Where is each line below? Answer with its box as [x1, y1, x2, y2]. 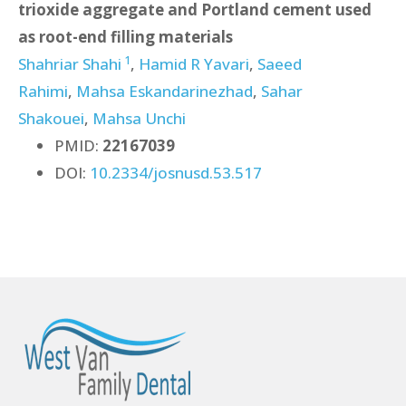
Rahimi [18, 81, 68, 101]
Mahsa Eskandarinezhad [76, 81, 253, 101]
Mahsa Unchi [92, 108, 186, 129]
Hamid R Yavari [139, 53, 249, 74]
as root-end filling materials [18, 26, 233, 47]
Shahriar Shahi [18, 53, 121, 74]
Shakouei [18, 108, 84, 129]
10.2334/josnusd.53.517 [90, 162, 262, 183]
